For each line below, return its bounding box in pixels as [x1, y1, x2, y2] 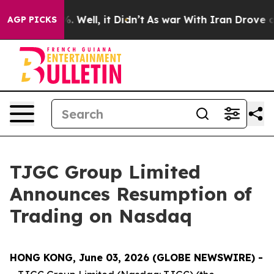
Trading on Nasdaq [10, 204, 192, 228]
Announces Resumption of [10, 182, 252, 206]
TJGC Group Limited [10, 160, 201, 183]
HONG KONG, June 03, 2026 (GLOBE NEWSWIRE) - [10, 251, 263, 264]
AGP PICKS [7, 14, 57, 25]
